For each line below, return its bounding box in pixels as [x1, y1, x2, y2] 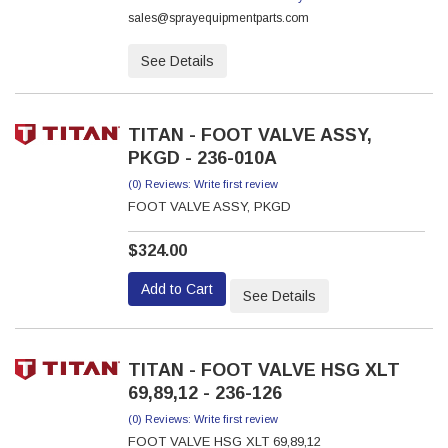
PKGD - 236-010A [127, 148, 277, 168]
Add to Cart [140, 280, 213, 297]
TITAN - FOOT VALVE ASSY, [127, 125, 372, 145]
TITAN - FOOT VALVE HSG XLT [127, 360, 400, 380]
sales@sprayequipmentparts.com [127, 11, 309, 25]
